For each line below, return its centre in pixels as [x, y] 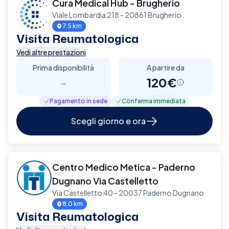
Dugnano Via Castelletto [105, 180]
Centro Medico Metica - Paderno [124, 167]
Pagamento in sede [78, 101]
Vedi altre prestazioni [51, 52]
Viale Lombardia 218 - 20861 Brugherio [117, 15]
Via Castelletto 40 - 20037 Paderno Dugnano [128, 192]
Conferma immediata [154, 101]
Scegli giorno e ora [108, 121]
